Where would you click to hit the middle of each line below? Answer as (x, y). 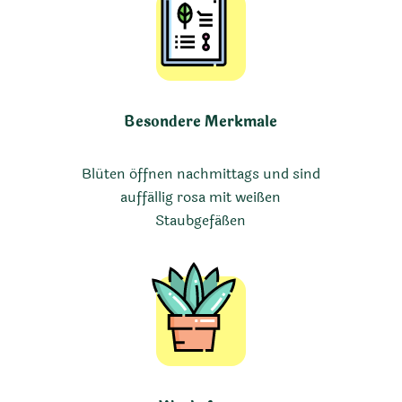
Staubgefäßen (201, 221)
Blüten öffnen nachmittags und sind (201, 174)
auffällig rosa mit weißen (201, 197)
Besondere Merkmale (201, 121)
